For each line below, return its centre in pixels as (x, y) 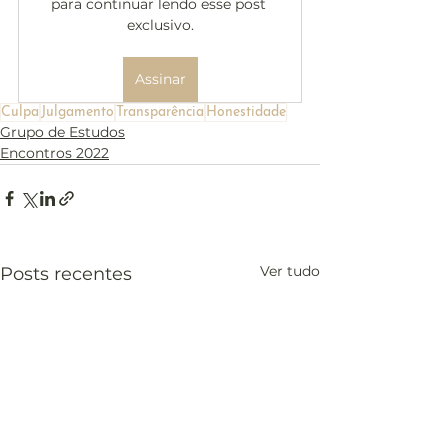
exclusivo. (160, 25)
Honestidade (246, 112)
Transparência (160, 112)
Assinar (160, 79)
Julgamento (77, 112)
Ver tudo (290, 271)
